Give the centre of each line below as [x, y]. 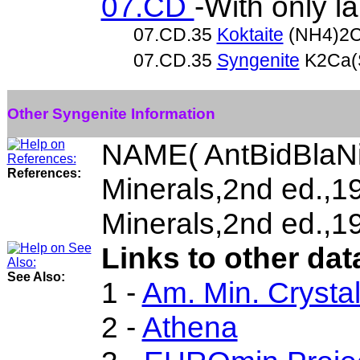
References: [44, 173]
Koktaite [250, 35]
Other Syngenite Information [111, 113]
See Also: [36, 277]
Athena [190, 327]
